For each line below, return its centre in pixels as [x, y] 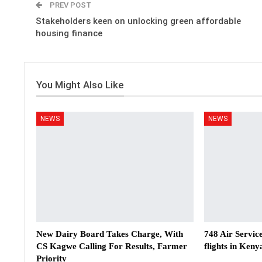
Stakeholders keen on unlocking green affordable [138, 21]
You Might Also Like [80, 85]
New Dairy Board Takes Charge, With [110, 234]
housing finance [69, 34]
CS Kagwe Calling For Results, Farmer [112, 246]
